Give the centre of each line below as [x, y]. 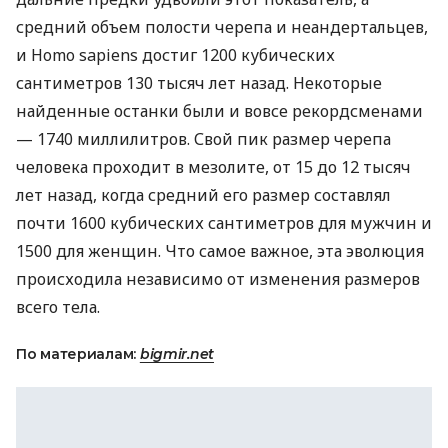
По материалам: [78, 354]
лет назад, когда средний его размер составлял [203, 195]
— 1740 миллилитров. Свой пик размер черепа [203, 139]
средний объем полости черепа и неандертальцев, [222, 27]
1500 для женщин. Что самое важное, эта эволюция [220, 251]
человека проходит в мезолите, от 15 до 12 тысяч [213, 167]
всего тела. [58, 307]
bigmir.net [177, 354]
